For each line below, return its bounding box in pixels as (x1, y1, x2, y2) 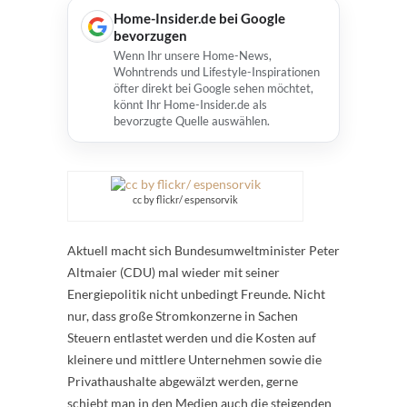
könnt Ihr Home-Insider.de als (114, 97, 267, 112)
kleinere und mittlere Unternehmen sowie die (67, 352, 322, 367)
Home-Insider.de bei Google (114, 10, 285, 26)
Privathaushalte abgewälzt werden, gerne (67, 373, 298, 389)
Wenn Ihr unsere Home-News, (114, 48, 272, 63)
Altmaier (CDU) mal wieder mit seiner (67, 264, 280, 280)
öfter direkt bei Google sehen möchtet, (114, 81, 313, 95)
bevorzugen (114, 27, 187, 44)
